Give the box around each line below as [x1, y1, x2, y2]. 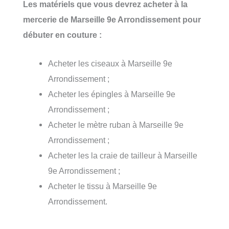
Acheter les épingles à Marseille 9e [48, 89, 176, 99]
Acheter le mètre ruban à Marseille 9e [48, 120, 184, 130]
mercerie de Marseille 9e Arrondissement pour [23, 14, 201, 24]
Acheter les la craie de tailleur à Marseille [48, 151, 198, 161]
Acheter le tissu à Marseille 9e [48, 181, 157, 191]
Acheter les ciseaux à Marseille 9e [48, 59, 173, 68]
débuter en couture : [23, 30, 102, 39]
